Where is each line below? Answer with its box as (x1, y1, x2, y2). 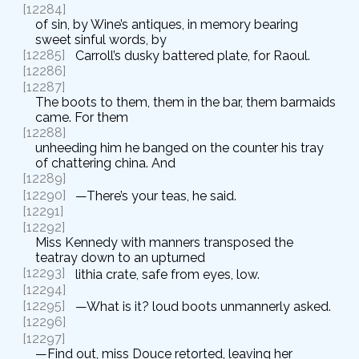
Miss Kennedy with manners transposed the (35, 235, 293, 251)
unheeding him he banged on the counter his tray (35, 140, 324, 156)
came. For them (35, 110, 128, 126)
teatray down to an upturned (35, 250, 205, 266)
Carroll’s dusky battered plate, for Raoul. (75, 47, 310, 63)
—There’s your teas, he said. (75, 188, 236, 204)
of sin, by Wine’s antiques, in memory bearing (35, 16, 298, 32)
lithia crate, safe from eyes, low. (75, 266, 260, 282)
